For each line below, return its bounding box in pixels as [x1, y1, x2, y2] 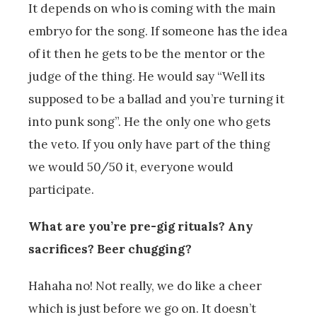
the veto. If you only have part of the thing [28, 137, 270, 153]
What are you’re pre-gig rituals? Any [28, 219, 253, 235]
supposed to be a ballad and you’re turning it [28, 91, 284, 108]
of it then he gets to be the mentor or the [28, 46, 265, 62]
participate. [28, 182, 94, 198]
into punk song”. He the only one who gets [28, 114, 270, 130]
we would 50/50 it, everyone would [28, 159, 234, 175]
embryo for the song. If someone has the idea [28, 23, 287, 40]
